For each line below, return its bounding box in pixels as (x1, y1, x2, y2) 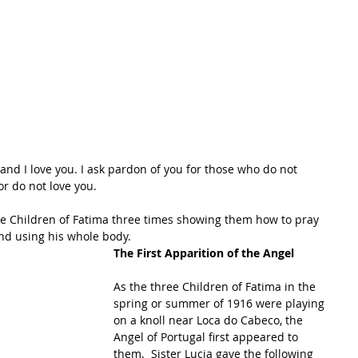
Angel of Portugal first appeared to (113, 329, 301, 345)
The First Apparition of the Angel (113, 245, 294, 261)
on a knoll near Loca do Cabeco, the (113, 312, 306, 328)
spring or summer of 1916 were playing (113, 296, 328, 312)
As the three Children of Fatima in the (113, 279, 319, 295)
